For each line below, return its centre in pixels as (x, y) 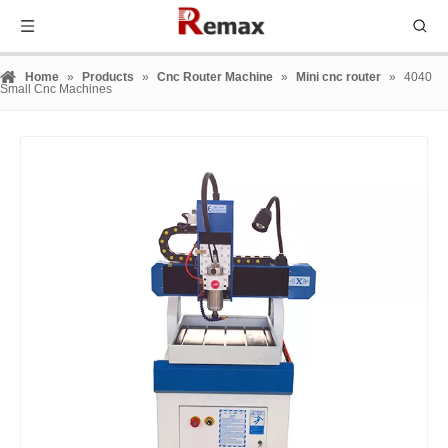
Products (108, 77)
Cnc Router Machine (215, 77)
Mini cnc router (338, 77)
